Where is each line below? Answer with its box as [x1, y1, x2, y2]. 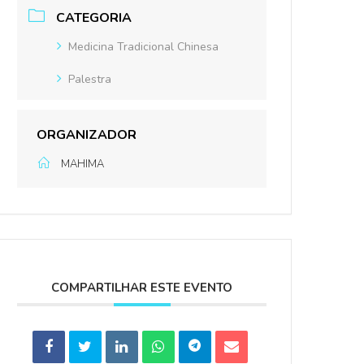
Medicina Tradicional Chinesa [68, 38, 219, 54]
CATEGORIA [56, 8, 132, 27]
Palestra [68, 71, 112, 87]
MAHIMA [61, 156, 105, 171]
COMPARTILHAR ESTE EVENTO [51, 279, 233, 296]
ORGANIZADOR [37, 125, 137, 144]
